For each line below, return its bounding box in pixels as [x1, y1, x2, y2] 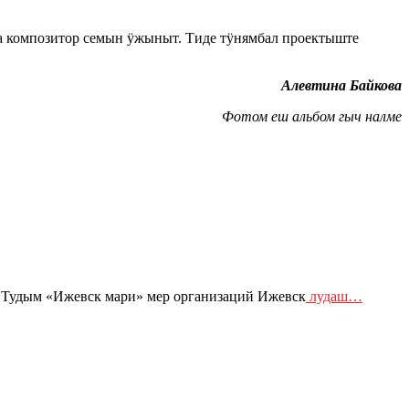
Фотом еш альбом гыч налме [222, 109, 402, 125]
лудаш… [306, 288, 362, 304]
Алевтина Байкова [281, 78, 402, 94]
